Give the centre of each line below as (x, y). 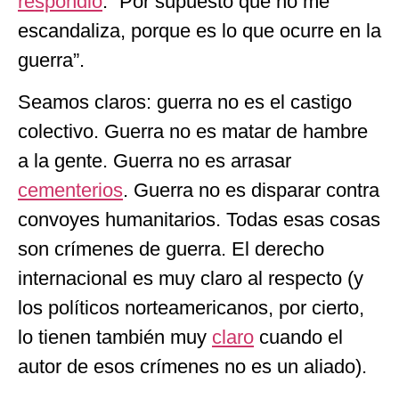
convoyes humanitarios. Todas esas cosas (199, 219)
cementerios (70, 190)
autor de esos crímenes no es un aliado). (192, 366)
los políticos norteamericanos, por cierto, (191, 307)
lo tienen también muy (115, 337)
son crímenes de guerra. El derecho (171, 248)
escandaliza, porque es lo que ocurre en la (199, 30)
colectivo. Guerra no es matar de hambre (193, 131)
